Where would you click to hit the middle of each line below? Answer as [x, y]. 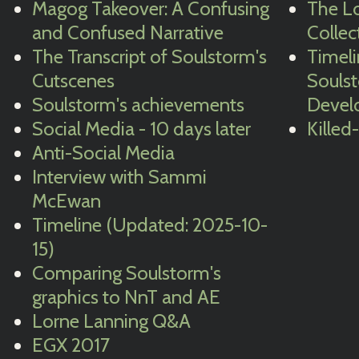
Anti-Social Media [103, 153]
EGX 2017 [71, 345]
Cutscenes [73, 81]
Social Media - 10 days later [141, 129]
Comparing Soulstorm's [127, 273]
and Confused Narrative [128, 32]
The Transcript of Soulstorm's [149, 56]
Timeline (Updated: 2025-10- [150, 225]
